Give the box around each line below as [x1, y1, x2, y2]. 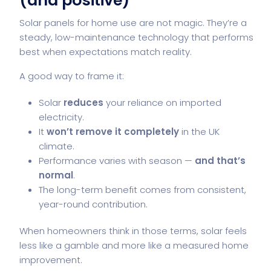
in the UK [179, 125, 220, 138]
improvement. [19, 253, 82, 266]
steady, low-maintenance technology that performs [19, 30, 253, 44]
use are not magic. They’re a [118, 16, 247, 29]
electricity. [39, 110, 84, 123]
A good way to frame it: [19, 69, 124, 82]
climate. [39, 139, 74, 152]
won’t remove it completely [47, 125, 179, 138]
